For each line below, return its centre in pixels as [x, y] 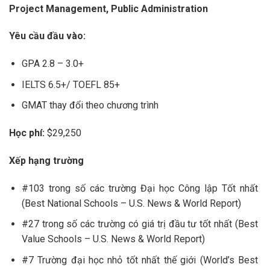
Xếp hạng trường [46, 160]
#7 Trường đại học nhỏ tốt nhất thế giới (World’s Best [140, 260]
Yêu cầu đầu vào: [47, 36]
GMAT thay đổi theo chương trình [90, 105]
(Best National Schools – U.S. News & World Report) [131, 203]
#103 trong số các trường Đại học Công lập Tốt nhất [140, 188]
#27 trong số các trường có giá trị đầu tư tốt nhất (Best [140, 224]
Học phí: [27, 133]
